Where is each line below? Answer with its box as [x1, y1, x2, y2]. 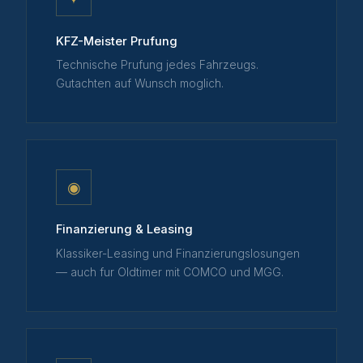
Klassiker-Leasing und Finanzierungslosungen [56, 246, 300, 260]
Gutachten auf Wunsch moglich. [56, 77, 224, 90]
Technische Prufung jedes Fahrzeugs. [56, 58, 258, 71]
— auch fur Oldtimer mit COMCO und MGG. [56, 265, 284, 279]
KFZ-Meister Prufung [56, 33, 177, 49]
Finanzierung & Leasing [56, 222, 193, 237]
